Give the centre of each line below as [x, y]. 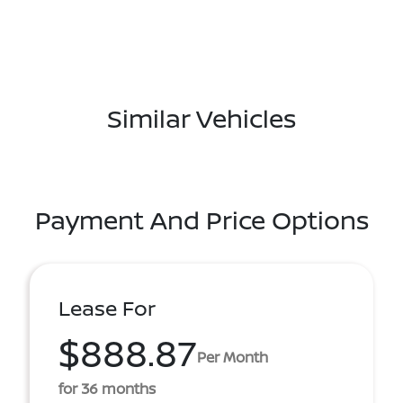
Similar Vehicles [201, 118]
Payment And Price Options [201, 219]
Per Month [233, 357]
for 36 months [107, 389]
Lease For [107, 308]
